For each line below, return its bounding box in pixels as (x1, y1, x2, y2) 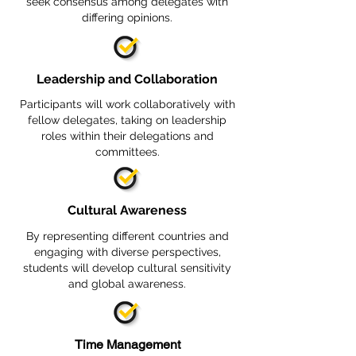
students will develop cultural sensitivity (23, 261, 231, 274)
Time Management (74, 337, 180, 352)
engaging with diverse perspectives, (33, 246, 221, 258)
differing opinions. (82, 11, 172, 24)
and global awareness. (68, 277, 186, 290)
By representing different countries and (25, 230, 229, 242)
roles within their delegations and (41, 130, 214, 142)
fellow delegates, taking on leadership (28, 114, 226, 126)
